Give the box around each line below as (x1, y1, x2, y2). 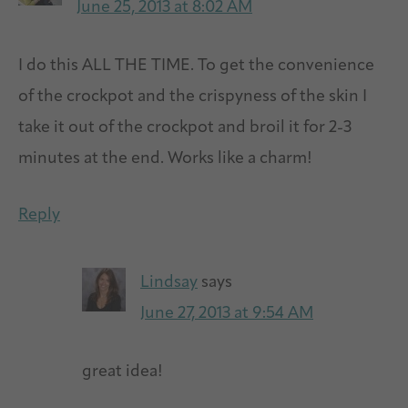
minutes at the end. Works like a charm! (18, 149, 312, 168)
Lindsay (140, 273, 198, 291)
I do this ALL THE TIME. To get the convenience (18, 56, 374, 75)
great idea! (82, 362, 163, 381)
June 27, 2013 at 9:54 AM (140, 304, 313, 322)
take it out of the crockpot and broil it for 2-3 (18, 118, 352, 137)
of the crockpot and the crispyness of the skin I (18, 87, 367, 106)
